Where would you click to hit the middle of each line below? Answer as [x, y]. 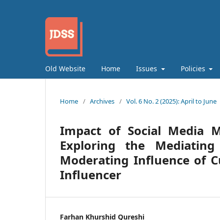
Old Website [65, 68]
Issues [148, 68]
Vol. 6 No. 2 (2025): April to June [171, 101]
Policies [194, 68]
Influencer [91, 174]
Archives [102, 101]
